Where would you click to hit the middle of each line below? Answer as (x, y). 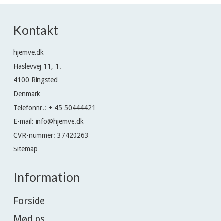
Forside (29, 201)
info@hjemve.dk (60, 121)
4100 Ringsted (36, 80)
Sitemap (25, 149)
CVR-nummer (33, 135)
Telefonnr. (29, 107)
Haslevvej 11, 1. (37, 66)
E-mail (22, 121)
